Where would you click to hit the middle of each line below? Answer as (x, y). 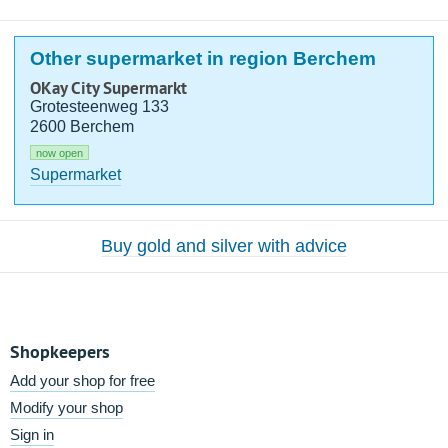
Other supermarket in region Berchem (203, 58)
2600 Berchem (82, 126)
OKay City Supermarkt (109, 88)
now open (60, 153)
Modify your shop (66, 407)
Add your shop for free (82, 380)
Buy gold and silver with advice (224, 246)
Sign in (32, 434)
